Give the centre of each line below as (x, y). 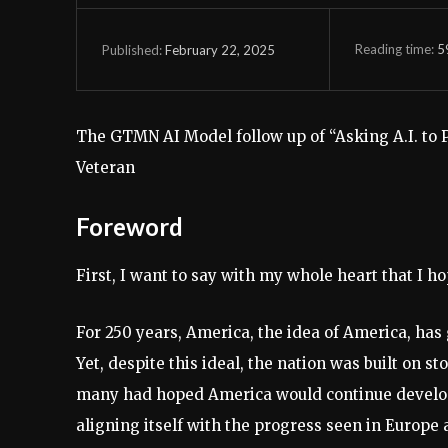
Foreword (129, 226)
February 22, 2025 (220, 49)
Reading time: (395, 48)
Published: (132, 49)
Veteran (105, 167)
